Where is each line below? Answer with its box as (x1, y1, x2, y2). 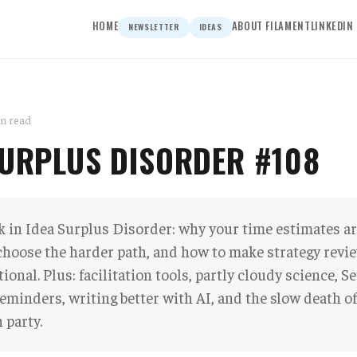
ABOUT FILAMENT (231, 18, 311, 33)
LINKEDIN (310, 18, 354, 33)
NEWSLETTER (128, 21, 180, 33)
